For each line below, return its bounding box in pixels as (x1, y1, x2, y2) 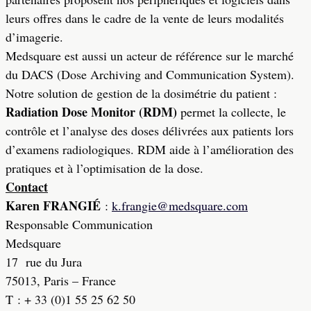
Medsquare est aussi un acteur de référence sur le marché (6, 47, 294, 64)
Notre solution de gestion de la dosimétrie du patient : (6, 85, 277, 101)
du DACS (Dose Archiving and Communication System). (6, 66, 294, 83)
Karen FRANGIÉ (6, 196, 101, 215)
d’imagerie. (6, 28, 63, 45)
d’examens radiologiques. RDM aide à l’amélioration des (6, 141, 294, 158)
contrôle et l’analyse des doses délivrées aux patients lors (6, 122, 294, 139)
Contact (6, 178, 48, 196)
